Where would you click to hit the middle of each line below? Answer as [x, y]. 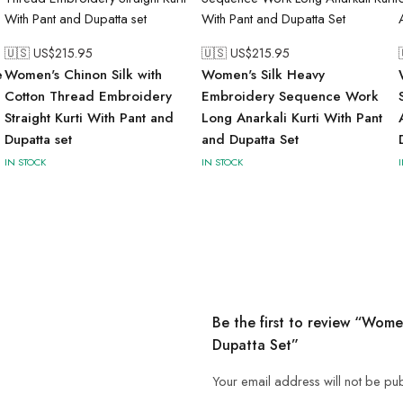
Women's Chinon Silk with [83, 75]
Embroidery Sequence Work [290, 96]
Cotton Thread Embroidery [88, 96]
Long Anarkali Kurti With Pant [292, 118]
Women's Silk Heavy [263, 75]
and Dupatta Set [250, 139]
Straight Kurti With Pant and [89, 118]
